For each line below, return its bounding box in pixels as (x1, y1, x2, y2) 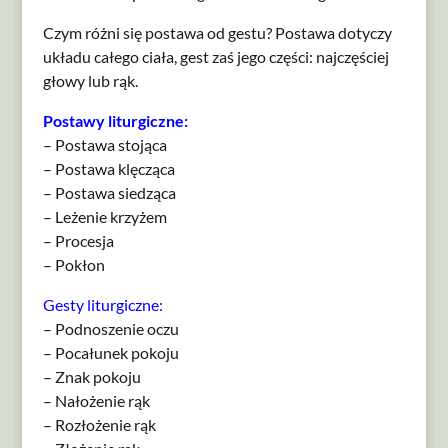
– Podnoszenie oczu (42, 319, 179, 338)
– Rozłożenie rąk (42, 415, 156, 434)
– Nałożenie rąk (42, 391, 150, 410)
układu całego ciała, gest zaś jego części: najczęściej (42, 47, 389, 66)
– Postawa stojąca (42, 135, 167, 154)
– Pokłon (42, 255, 105, 274)
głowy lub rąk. (42, 71, 138, 90)
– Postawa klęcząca (42, 159, 175, 178)
